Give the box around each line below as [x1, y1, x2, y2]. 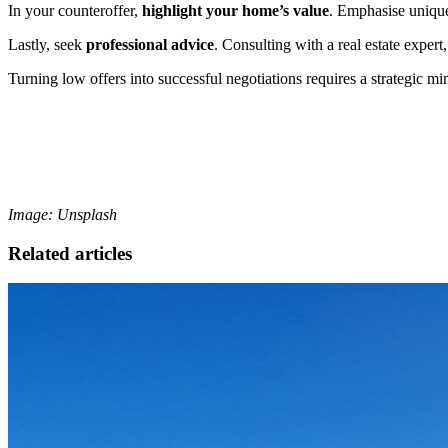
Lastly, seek [8, 35, 86, 53]
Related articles [8, 242, 132, 264]
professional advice [86, 35, 214, 53]
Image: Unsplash [8, 205, 117, 223]
